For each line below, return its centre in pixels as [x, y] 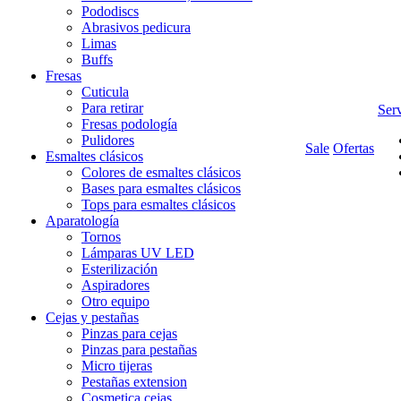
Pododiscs [110, 12]
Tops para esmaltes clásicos [158, 205]
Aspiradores [115, 286]
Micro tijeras [117, 366]
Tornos [101, 237]
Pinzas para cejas [129, 334]
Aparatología [82, 221]
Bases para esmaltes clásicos [161, 189]
